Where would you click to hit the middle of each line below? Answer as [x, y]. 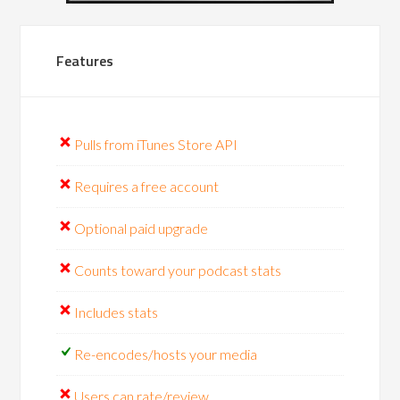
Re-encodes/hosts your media [166, 354]
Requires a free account [147, 186]
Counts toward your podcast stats [178, 270]
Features [85, 61]
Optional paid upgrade [142, 228]
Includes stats [117, 312]
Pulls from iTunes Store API [156, 144]
